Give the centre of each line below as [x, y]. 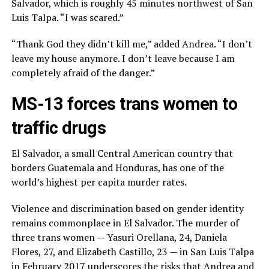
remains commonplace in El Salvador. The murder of [125, 223]
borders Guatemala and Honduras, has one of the [117, 168]
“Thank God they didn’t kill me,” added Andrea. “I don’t [131, 44]
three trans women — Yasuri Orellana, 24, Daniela [119, 237]
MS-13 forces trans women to [124, 104]
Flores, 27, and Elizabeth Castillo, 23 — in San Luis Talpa [132, 252]
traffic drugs [59, 128]
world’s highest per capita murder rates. [99, 182]
